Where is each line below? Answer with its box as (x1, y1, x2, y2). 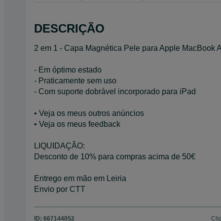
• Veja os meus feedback (34, 119, 120, 128)
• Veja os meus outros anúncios (34, 109, 144, 117)
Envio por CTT (34, 184, 85, 193)
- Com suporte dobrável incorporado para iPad (34, 87, 196, 96)
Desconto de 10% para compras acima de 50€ (34, 152, 195, 161)
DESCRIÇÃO (34, 21, 105, 35)
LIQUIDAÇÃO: (34, 141, 85, 150)
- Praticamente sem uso (34, 76, 116, 85)
